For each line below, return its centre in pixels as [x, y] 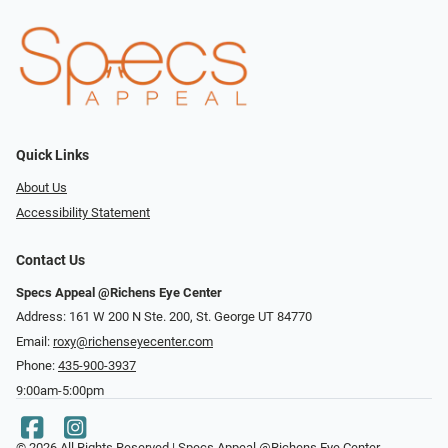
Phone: [37, 366]
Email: [34, 341]
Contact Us [50, 260]
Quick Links [52, 156]
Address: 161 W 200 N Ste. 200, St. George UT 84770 [164, 317]
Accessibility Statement [83, 212]
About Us [41, 188]
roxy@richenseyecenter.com [133, 341]
